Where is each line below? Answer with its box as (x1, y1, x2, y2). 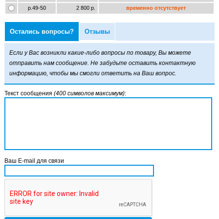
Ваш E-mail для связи (4, 157, 64, 165)
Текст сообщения (4, 90, 54, 97)
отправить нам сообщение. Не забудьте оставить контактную (9, 60, 196, 67)
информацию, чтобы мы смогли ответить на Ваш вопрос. (9, 70, 176, 77)
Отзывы (84, 28, 110, 36)
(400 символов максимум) (53, 90, 125, 97)
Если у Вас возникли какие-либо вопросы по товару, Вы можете (9, 49, 191, 57)
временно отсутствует (126, 5, 186, 11)
